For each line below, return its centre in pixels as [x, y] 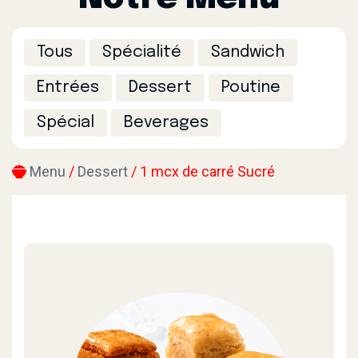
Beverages [166, 123]
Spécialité [142, 52]
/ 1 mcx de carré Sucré [203, 171]
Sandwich [248, 52]
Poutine [251, 88]
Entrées [68, 88]
